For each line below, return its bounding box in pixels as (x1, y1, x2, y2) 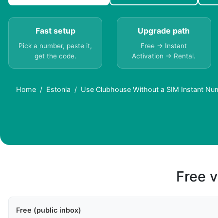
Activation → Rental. (132, 52, 196, 60)
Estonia (46, 85, 71, 94)
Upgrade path (138, 26, 190, 36)
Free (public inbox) (16, 206, 81, 215)
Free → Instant (141, 42, 187, 50)
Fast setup (35, 26, 75, 36)
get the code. (34, 52, 76, 60)
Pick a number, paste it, (18, 42, 92, 50)
